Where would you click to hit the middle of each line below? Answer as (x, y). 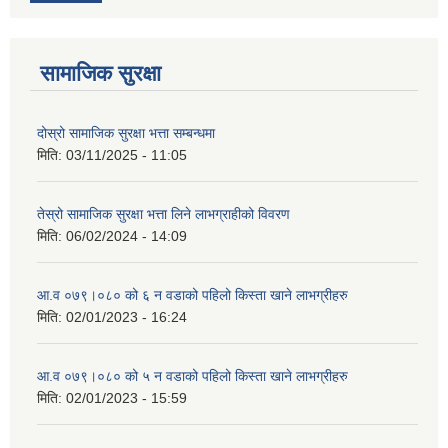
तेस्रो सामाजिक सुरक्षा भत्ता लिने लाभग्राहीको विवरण (163, 214)
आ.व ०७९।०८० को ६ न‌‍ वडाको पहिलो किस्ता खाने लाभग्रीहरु (192, 295)
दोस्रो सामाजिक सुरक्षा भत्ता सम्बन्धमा (126, 133)
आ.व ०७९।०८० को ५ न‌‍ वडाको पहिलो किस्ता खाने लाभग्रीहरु (192, 376)
